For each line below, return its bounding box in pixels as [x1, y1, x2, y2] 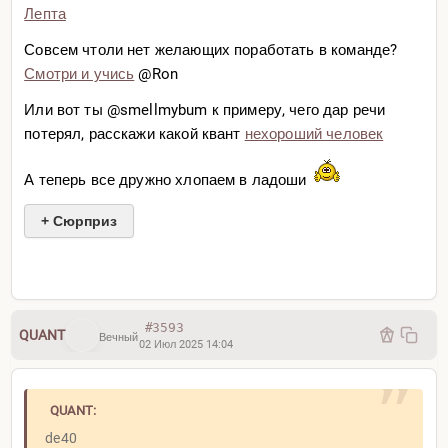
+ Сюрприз [41, 213, 118, 230]
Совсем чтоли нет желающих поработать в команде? [24, 41, 398, 60]
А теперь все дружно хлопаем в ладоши [24, 171, 307, 190]
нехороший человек [244, 125, 384, 144]
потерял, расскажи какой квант [24, 125, 245, 144]
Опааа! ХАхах [40, 279, 143, 298]
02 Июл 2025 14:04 [138, 337, 233, 351]
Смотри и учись [24, 65, 135, 84]
